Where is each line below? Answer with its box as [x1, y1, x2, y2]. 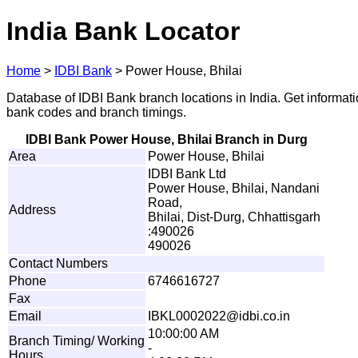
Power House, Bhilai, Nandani [148, 181, 320, 195]
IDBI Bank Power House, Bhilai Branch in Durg [25, 132, 308, 146]
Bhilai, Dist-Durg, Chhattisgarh [148, 209, 320, 224]
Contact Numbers [9, 256, 108, 270]
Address [9, 202, 56, 217]
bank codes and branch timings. [6, 105, 186, 119]
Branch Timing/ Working [9, 333, 145, 348]
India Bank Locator [6, 17, 240, 46]
